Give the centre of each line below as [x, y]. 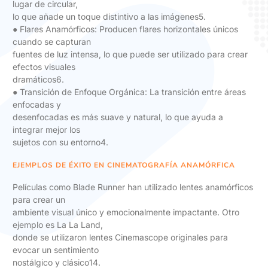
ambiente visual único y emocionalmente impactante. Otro [126, 212]
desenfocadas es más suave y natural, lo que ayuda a [118, 117]
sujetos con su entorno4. [60, 142]
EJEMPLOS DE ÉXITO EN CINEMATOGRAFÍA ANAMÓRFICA [124, 165]
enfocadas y [37, 105]
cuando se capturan [52, 42]
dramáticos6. [38, 80]
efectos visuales [44, 67]
